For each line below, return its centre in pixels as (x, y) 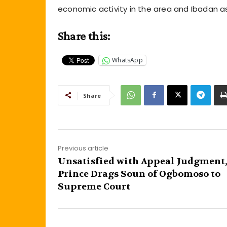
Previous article (83, 148)
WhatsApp (127, 60)
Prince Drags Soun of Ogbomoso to (139, 174)
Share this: (84, 35)
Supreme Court (94, 186)
